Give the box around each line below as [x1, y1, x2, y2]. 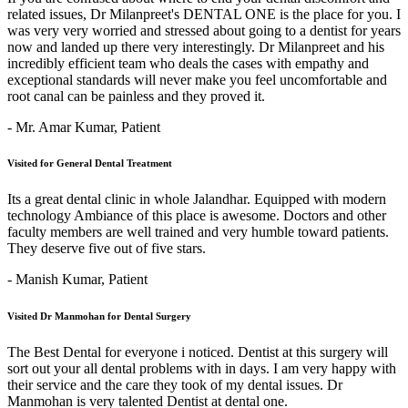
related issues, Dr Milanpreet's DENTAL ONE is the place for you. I [7, 5, 401, 22]
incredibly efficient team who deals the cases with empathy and [7, 55, 369, 71]
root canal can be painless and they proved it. [7, 87, 265, 104]
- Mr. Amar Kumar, [7, 118, 117, 135]
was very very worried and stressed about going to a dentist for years [7, 22, 401, 38]
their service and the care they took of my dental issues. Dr [7, 377, 342, 393]
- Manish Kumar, [7, 271, 105, 288]
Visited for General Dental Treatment [7, 158, 172, 169]
